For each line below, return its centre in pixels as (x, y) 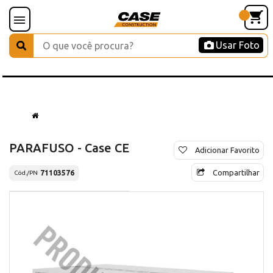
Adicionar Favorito (227, 150)
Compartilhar (236, 172)
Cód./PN (26, 173)
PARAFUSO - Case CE (69, 147)
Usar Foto (238, 45)
